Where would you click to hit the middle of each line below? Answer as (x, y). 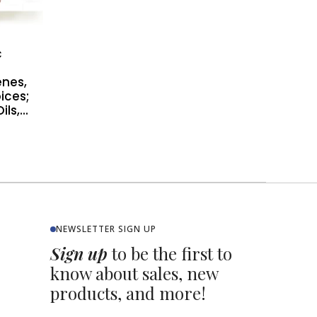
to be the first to (170, 253)
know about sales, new (134, 273)
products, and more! (128, 293)
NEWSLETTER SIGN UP (106, 229)
